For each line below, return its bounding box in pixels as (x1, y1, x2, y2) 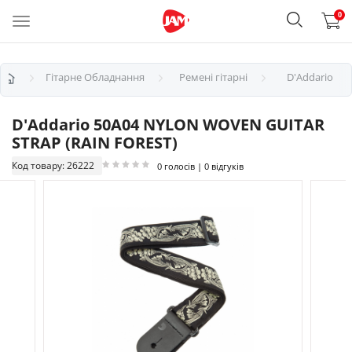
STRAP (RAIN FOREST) (12, 132, 178, 153)
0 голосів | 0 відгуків (157, 159, 244, 172)
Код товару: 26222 (12, 159, 94, 172)
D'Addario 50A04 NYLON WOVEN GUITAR (12, 114, 324, 135)
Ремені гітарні (179, 70, 247, 84)
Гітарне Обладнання (46, 70, 145, 84)
